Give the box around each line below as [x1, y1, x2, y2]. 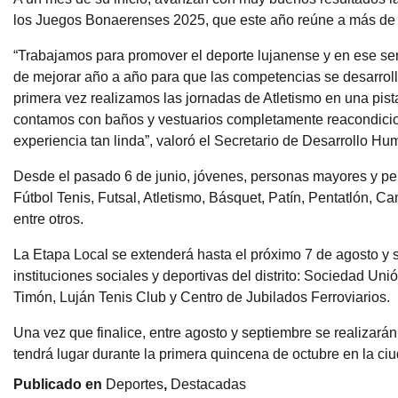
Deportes [106, 377, 163, 393]
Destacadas [171, 377, 246, 393]
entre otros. [13, 211, 84, 227]
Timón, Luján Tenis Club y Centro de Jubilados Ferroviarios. [13, 290, 390, 306]
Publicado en [13, 377, 106, 393]
